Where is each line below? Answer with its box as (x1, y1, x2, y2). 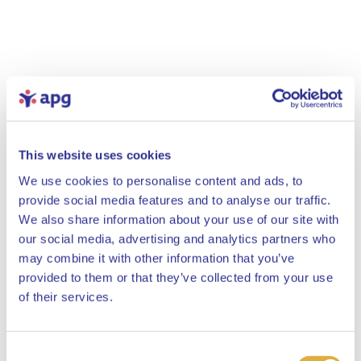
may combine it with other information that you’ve (19, 251, 295, 265)
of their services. (19, 289, 113, 304)
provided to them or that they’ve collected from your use (19, 270, 333, 284)
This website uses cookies (19, 147, 172, 162)
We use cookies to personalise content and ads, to (19, 173, 303, 188)
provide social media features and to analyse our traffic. (19, 193, 331, 207)
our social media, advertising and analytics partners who (19, 231, 335, 246)
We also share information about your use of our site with (19, 212, 339, 226)
